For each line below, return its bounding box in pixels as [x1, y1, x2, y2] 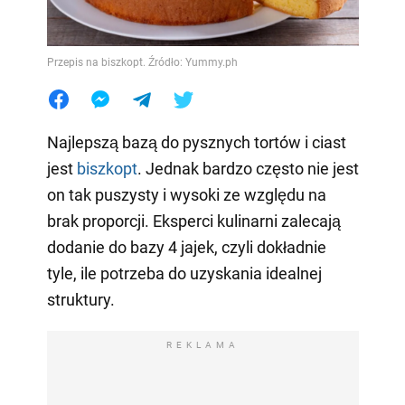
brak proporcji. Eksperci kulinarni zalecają [46, 211, 341, 231]
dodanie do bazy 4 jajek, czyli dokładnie [46, 237, 326, 257]
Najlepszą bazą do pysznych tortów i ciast [46, 132, 346, 152]
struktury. [46, 289, 115, 309]
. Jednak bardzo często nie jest [137, 158, 359, 178]
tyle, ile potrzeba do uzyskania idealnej [46, 263, 322, 283]
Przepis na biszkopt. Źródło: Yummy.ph [46, 55, 238, 69]
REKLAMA [165, 339, 240, 350]
